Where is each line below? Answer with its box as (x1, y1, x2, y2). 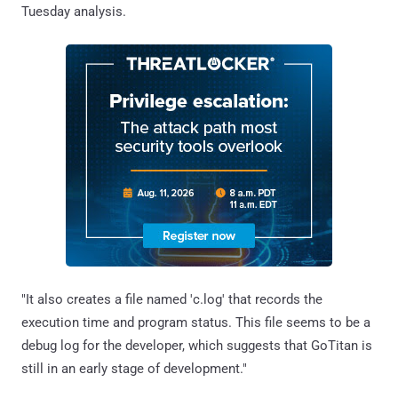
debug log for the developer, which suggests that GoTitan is (21, 337, 372, 354)
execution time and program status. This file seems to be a (21, 314, 370, 330)
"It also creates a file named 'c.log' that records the (21, 291, 322, 307)
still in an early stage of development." (21, 360, 247, 377)
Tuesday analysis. (21, 3, 126, 20)
